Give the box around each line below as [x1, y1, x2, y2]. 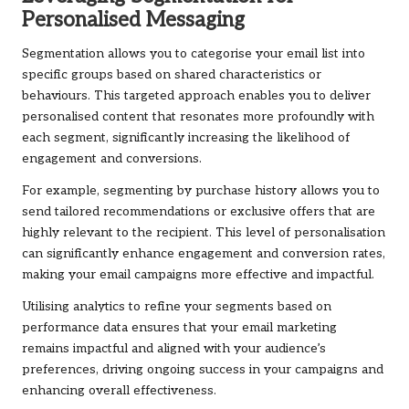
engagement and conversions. [22, 152, 202, 167]
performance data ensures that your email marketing [22, 320, 337, 336]
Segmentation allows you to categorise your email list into [22, 47, 365, 62]
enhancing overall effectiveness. [22, 383, 216, 399]
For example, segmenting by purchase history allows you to [22, 184, 380, 199]
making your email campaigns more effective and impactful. [22, 267, 374, 283]
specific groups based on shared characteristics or [22, 68, 321, 83]
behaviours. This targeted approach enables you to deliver [22, 89, 371, 104]
